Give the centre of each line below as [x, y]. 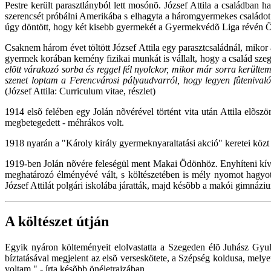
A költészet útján [57, 222]
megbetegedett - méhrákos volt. [64, 122]
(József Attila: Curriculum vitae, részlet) [80, 91]
